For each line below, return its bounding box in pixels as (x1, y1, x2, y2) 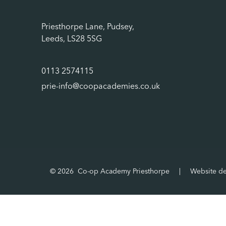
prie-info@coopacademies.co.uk (41, 83, 160, 91)
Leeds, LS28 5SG (41, 35, 102, 44)
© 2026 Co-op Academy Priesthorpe (50, 167, 170, 175)
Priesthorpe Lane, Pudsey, (41, 23, 134, 32)
